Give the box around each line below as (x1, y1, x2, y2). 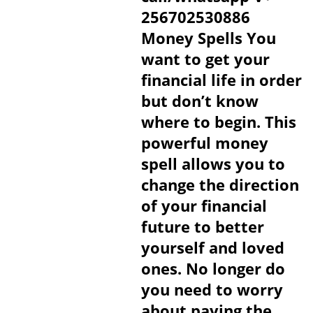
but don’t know (140, 90, 259, 111)
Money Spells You (140, 27, 276, 48)
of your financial (140, 195, 267, 216)
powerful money (140, 132, 268, 153)
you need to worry (140, 279, 283, 300)
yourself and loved (140, 237, 284, 258)
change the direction (140, 174, 299, 195)
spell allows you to (140, 153, 285, 174)
